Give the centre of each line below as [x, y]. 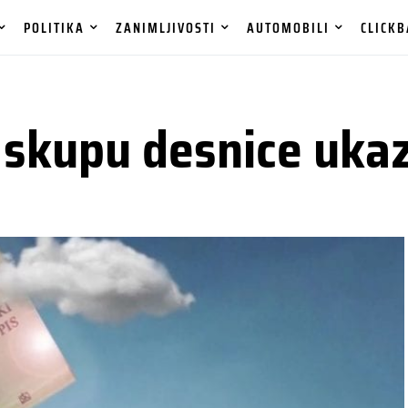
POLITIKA [55, 27]
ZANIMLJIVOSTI [166, 27]
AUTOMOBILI [289, 27]
